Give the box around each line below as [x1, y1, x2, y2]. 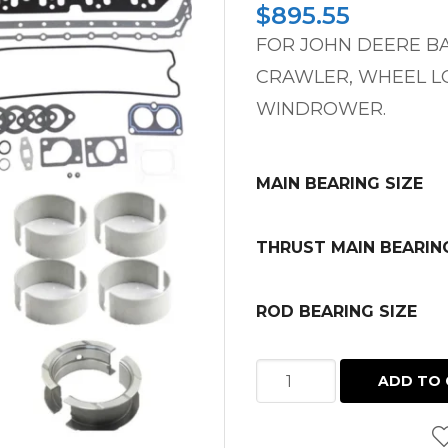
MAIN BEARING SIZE [256, 174, 423, 193]
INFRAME [255, 362, 332, 381]
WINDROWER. [256, 98, 386, 120]
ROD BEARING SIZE [256, 302, 417, 321]
